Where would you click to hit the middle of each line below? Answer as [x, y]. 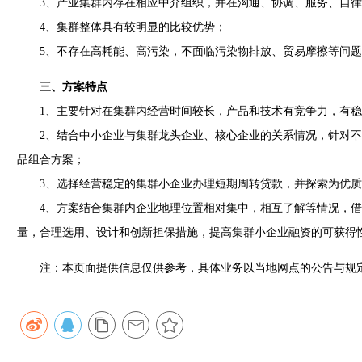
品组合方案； [51, 160]
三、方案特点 [73, 87]
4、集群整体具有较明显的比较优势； [121, 27]
